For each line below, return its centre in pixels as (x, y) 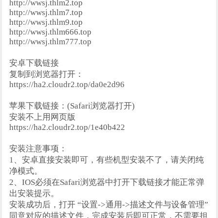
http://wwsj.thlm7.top (46, 12)
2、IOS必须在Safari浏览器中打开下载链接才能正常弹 (107, 182)
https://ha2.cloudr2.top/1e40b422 (67, 127)
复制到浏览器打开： (47, 74)
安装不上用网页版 (43, 117)
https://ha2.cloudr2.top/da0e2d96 (67, 84)
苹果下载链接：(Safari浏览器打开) (72, 106)
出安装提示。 (34, 193)
